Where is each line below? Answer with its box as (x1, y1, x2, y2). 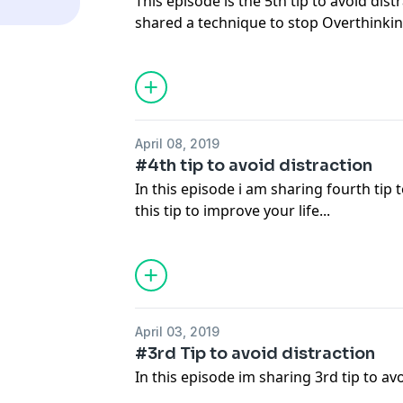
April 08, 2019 (135, 136, 220, 151)
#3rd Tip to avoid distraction (135, 344, 376, 363)
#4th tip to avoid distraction (135, 156, 373, 175)
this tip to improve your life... (135, 201, 331, 220)
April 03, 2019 (135, 324, 220, 339)
